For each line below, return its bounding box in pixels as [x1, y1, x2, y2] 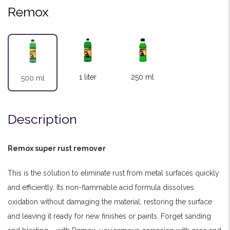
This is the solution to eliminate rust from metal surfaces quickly [8, 168, 219, 177]
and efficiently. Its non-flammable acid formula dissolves [8, 183, 194, 191]
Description [8, 111, 77, 127]
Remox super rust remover [8, 144, 106, 152]
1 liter [79, 72, 97, 81]
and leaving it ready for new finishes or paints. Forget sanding [8, 212, 211, 220]
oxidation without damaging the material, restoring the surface [8, 197, 212, 206]
